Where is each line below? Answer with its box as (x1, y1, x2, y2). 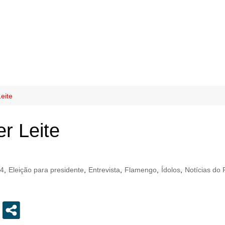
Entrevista (88, 166, 120, 174)
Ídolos (161, 166, 180, 174)
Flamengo (125, 166, 157, 174)
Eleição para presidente (9, 166, 84, 174)
